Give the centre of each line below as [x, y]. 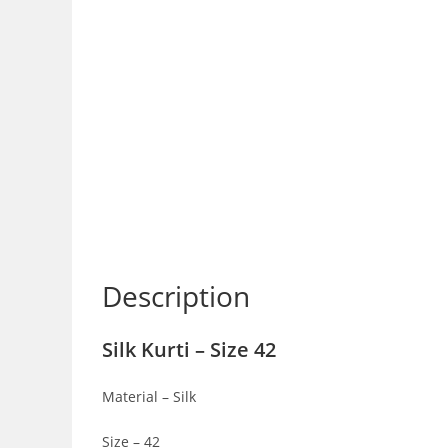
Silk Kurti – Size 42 [189, 349]
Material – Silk [149, 396]
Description [176, 296]
